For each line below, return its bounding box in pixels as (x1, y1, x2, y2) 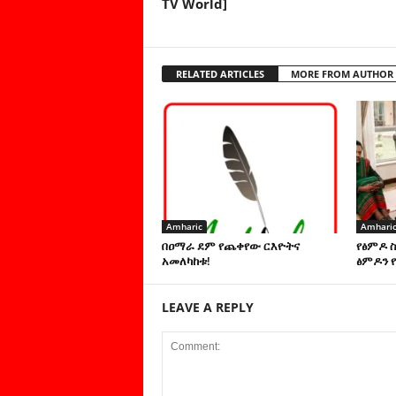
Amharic (165, 220, 202, 232)
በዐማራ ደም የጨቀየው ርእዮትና (161, 238, 300, 254)
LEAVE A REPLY (161, 299, 254, 316)
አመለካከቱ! (161, 253, 210, 269)
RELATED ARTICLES (175, 67, 264, 80)
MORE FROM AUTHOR (290, 67, 393, 80)
